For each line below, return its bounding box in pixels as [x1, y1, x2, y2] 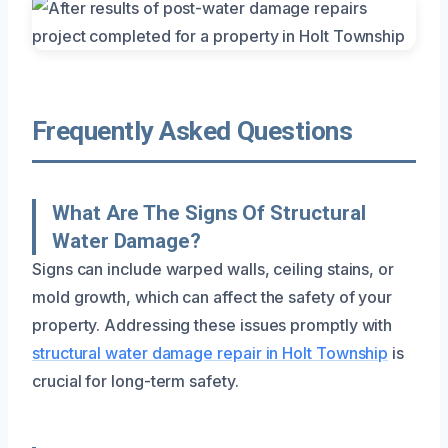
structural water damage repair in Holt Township [32, 342, 389, 363]
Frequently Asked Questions [32, 115, 353, 146]
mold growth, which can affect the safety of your [32, 286, 393, 307]
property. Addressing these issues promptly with [32, 314, 393, 335]
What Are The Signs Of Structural [52, 200, 366, 225]
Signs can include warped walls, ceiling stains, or [32, 258, 395, 279]
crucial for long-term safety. [32, 370, 239, 391]
